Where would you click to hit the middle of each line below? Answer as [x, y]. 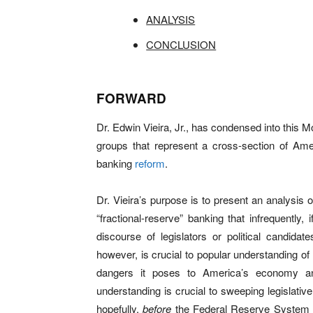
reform [150, 163]
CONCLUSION [181, 44]
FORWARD [131, 98]
